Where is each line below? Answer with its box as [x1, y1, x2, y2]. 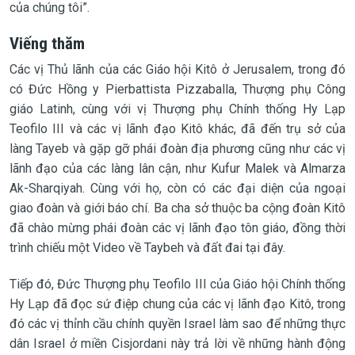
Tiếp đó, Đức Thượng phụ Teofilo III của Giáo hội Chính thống [9, 276, 346, 292]
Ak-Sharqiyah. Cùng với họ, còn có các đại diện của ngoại [9, 180, 346, 196]
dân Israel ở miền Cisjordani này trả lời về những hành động [9, 335, 346, 351]
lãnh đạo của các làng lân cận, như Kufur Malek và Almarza [9, 160, 346, 176]
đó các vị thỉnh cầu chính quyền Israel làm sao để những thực [9, 315, 346, 331]
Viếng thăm [9, 33, 85, 53]
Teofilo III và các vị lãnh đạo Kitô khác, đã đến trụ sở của [9, 120, 346, 136]
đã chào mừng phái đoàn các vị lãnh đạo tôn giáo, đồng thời [9, 219, 346, 235]
